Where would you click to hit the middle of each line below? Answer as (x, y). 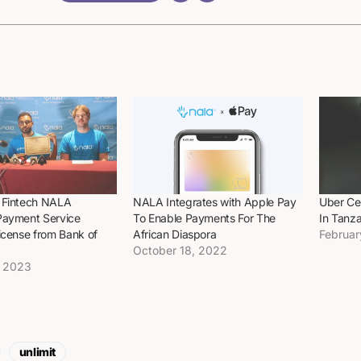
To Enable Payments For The (204, 218)
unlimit (37, 352)
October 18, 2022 (180, 250)
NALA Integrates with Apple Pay (215, 201)
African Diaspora (175, 234)
